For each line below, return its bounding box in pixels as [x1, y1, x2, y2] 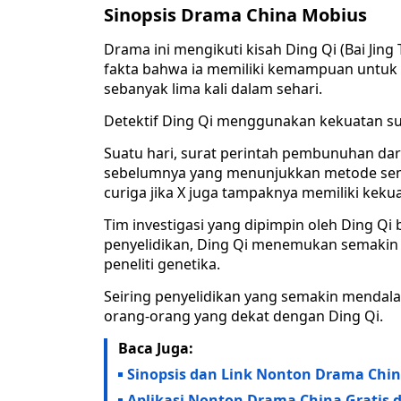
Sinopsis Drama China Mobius [104, 3, 367, 28]
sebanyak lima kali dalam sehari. [104, 79, 322, 99]
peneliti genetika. [104, 254, 220, 275]
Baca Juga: [118, 338, 193, 359]
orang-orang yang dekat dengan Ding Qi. [104, 306, 383, 327]
